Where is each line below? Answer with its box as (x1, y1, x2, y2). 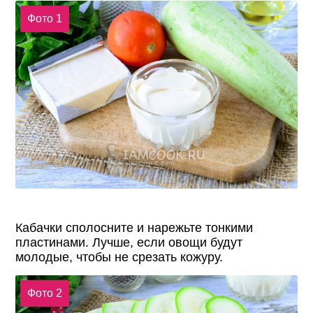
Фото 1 (27, 12, 62, 24)
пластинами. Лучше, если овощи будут (15, 235, 243, 250)
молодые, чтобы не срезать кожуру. (15, 250, 224, 265)
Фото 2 (27, 286, 62, 299)
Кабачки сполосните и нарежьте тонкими (15, 221, 254, 235)
